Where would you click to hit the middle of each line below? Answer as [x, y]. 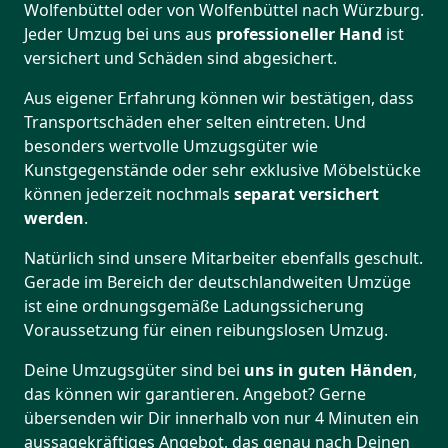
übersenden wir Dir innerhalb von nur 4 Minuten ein [221, 418]
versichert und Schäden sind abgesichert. [180, 58]
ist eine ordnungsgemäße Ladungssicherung [194, 306]
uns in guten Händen [328, 370]
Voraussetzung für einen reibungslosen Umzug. [206, 330]
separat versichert [304, 194]
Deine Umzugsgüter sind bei [134, 370]
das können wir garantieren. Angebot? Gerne [195, 394]
